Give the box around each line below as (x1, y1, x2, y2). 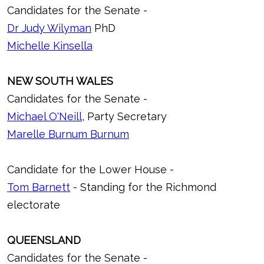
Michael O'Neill (7, 110, 82, 123)
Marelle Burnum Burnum (7, 127, 129, 140)
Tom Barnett (7, 180, 70, 193)
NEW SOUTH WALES (7, 74, 113, 87)
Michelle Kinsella (7, 39, 93, 52)
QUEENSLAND (7, 233, 81, 246)
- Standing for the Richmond (70, 180, 216, 193)
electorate (7, 198, 60, 211)
